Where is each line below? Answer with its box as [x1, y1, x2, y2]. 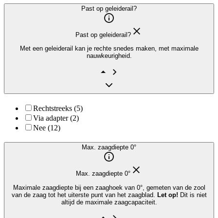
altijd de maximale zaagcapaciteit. [61, 198, 157, 206]
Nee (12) [33, 123, 60, 132]
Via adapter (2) [33, 113, 79, 122]
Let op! [157, 191, 180, 199]
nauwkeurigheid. [86, 52, 132, 60]
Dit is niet [180, 191, 207, 199]
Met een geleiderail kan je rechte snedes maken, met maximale [19, 45, 199, 53]
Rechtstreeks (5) [33, 104, 83, 112]
